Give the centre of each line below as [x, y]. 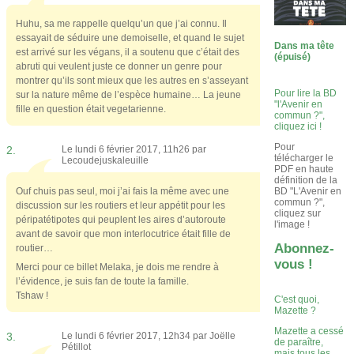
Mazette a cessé [309, 331]
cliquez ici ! [298, 126]
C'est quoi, [297, 300]
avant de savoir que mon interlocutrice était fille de [123, 233]
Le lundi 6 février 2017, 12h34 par [136, 335]
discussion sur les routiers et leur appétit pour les [121, 205]
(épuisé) [293, 56]
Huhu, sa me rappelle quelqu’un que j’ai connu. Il [121, 23]
